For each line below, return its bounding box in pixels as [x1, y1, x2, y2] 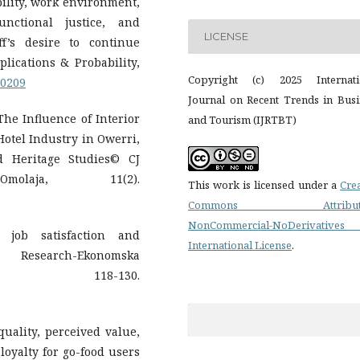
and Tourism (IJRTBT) [188, 112, 297, 127]
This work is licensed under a [188, 177, 340, 192]
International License [188, 237, 292, 252]
